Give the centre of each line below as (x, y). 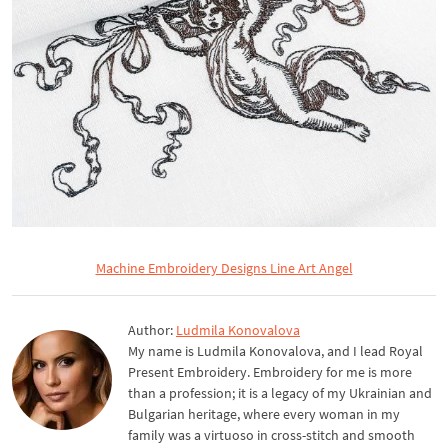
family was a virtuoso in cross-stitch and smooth (271, 434)
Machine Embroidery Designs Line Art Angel (224, 267)
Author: (152, 329)
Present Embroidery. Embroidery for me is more (270, 371)
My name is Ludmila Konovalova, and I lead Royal (275, 350)
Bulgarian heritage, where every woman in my (264, 413)
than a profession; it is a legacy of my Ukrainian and (280, 392)
